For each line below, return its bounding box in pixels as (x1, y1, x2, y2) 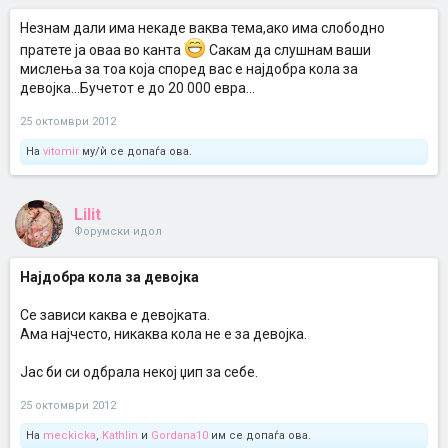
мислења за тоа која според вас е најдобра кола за (20, 61, 358, 77)
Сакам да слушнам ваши (206, 42, 371, 58)
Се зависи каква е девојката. (20, 307, 210, 323)
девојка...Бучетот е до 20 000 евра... (20, 80, 255, 96)
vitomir (43, 145, 79, 158)
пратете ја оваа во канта (20, 42, 184, 58)
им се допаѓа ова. (208, 429, 311, 442)
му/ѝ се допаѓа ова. (79, 145, 192, 158)
